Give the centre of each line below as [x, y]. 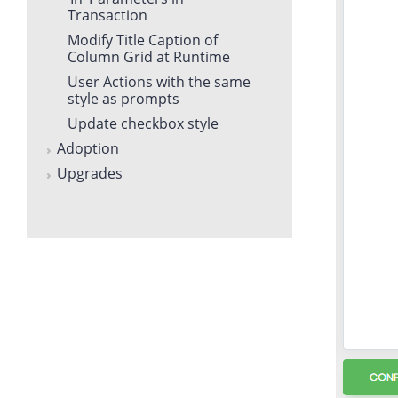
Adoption [88, 148]
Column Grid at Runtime [149, 56]
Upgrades [90, 173]
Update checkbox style [143, 123]
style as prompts [123, 98]
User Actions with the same [159, 81]
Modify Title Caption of [143, 40]
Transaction [107, 15]
